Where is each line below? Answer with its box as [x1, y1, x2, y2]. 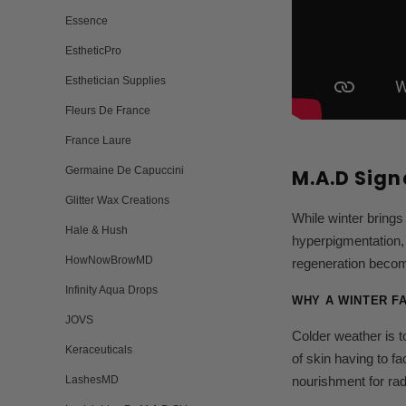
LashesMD [65, 373, 119, 386]
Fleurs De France [65, 104, 150, 117]
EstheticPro [65, 44, 121, 57]
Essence [65, 14, 108, 27]
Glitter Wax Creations [65, 194, 169, 207]
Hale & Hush [65, 224, 128, 237]
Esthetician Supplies [65, 74, 166, 87]
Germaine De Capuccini [65, 164, 184, 177]
